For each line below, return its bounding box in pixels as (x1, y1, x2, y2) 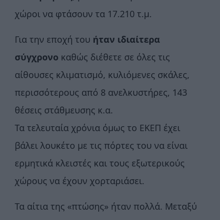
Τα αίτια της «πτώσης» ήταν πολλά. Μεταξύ (15, 200, 197, 213)
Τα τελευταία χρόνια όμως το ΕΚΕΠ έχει (15, 122, 180, 134)
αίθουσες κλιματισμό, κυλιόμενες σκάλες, (15, 69, 190, 81)
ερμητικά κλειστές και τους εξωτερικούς (15, 157, 185, 169)
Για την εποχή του (15, 33, 93, 46)
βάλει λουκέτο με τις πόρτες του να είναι (15, 139, 188, 152)
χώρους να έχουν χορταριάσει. (15, 175, 144, 187)
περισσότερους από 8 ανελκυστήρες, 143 (15, 86, 187, 99)
